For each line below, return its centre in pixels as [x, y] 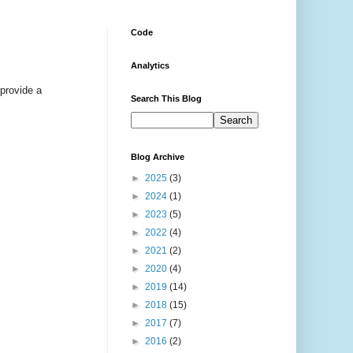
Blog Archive [158, 157]
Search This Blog [166, 99]
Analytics [150, 66]
